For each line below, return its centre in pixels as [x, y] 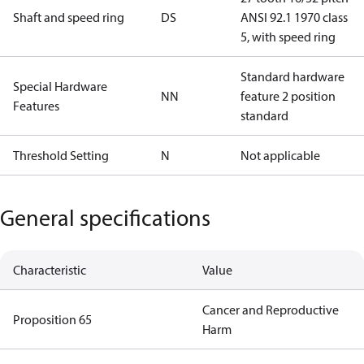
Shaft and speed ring [69, 17]
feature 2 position [288, 96]
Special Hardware [60, 86]
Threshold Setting [61, 155]
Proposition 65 [52, 319]
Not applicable [280, 155]
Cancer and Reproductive [270, 310]
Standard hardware [292, 76]
